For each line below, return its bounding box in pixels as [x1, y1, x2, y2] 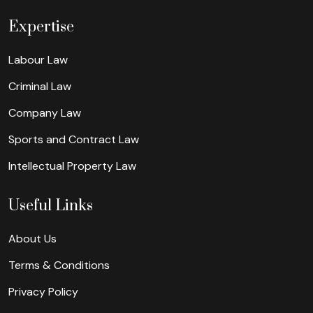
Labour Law [8, 52, 68, 67]
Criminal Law [8, 78, 71, 94]
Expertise [8, 17, 74, 36]
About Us [8, 231, 57, 246]
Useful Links [8, 196, 93, 215]
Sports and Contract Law [8, 131, 139, 147]
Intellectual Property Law [8, 158, 136, 173]
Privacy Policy [8, 284, 78, 299]
